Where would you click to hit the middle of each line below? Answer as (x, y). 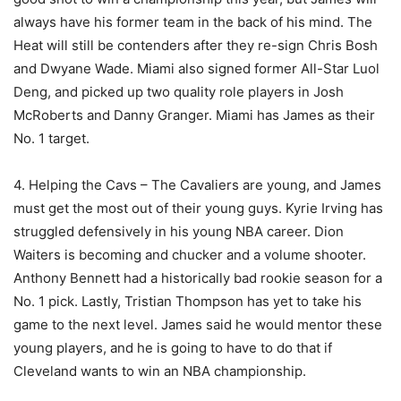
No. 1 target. (51, 139)
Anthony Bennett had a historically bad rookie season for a (198, 278)
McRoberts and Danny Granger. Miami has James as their (194, 115)
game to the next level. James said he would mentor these (198, 325)
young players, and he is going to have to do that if (173, 348)
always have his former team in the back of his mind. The (193, 22)
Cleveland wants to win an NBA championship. (160, 371)
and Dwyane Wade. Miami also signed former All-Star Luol (196, 69)
